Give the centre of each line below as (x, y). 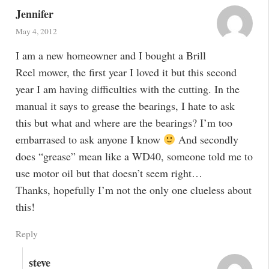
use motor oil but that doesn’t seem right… (109, 173)
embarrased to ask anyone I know (89, 140)
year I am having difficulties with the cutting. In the (127, 89)
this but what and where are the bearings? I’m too (124, 123)
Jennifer (34, 14)
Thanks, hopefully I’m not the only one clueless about (133, 190)
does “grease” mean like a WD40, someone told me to (134, 156)
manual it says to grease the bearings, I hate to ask (125, 106)
